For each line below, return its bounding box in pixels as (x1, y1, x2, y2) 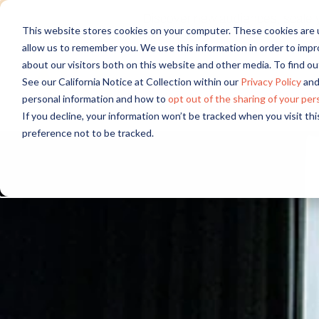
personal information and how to (21, 92, 168, 105)
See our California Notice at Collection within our (21, 75, 241, 88)
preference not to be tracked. (21, 126, 154, 139)
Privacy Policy (240, 75, 301, 88)
